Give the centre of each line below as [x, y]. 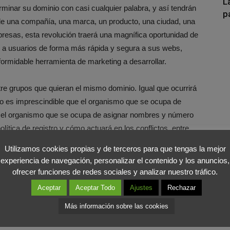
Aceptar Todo [95, 188]
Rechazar [181, 188]
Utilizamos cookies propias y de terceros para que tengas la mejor [115, 149]
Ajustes [141, 188]
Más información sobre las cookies [116, 206]
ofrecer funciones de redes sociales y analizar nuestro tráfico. [115, 172]
